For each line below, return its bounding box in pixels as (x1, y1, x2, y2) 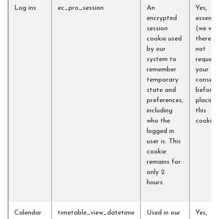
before (196, 87, 216, 94)
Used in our (147, 209, 180, 217)
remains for (147, 158, 181, 166)
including (147, 107, 173, 114)
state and (147, 87, 176, 94)
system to (147, 56, 176, 63)
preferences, (147, 97, 183, 104)
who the (147, 117, 170, 125)
